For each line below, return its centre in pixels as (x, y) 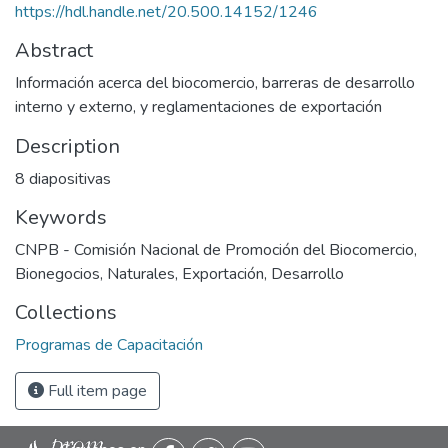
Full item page (95, 391)
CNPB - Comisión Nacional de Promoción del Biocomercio (214, 250)
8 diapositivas (63, 179)
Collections (66, 312)
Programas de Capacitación (109, 345)
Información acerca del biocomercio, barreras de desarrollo (215, 83)
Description (67, 146)
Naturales (141, 274)
